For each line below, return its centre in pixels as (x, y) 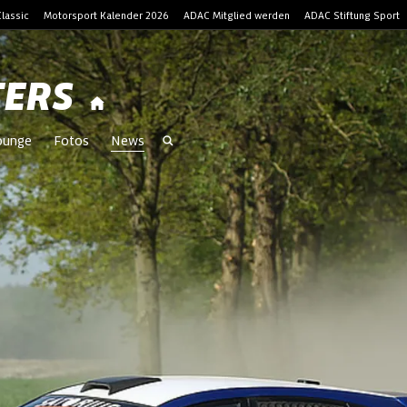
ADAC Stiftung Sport (352, 15)
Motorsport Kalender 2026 (106, 15)
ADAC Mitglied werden (237, 15)
